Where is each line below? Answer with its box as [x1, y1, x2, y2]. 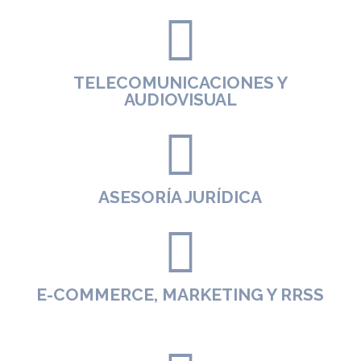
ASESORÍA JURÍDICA [98, 186, 263, 207]
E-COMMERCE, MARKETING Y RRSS [36, 284, 325, 305]
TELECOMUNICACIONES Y [73, 72, 288, 93]
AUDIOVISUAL [123, 89, 237, 110]
